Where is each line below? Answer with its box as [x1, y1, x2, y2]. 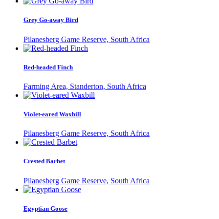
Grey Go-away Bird [23, 16, 78, 24]
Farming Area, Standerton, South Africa [23, 82, 146, 90]
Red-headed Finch [23, 63, 73, 71]
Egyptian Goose [23, 204, 67, 212]
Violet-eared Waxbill [23, 110, 81, 118]
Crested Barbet [23, 157, 65, 165]
